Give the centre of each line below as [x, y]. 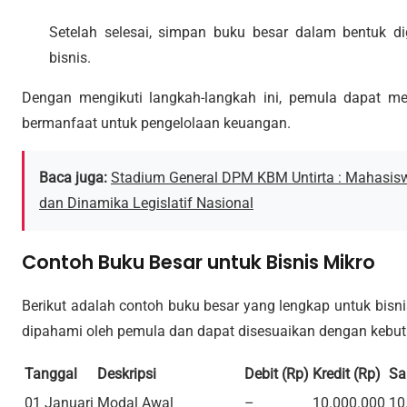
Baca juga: [73, 177]
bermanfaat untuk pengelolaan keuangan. [156, 123]
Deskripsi [127, 373]
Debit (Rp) [277, 373]
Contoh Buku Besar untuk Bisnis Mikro [199, 262]
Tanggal [51, 373]
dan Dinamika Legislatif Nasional [146, 203]
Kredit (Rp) [347, 373]
